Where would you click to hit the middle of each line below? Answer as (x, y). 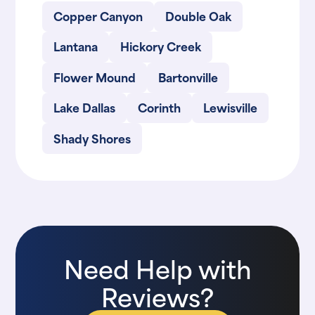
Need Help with (157, 268)
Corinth (160, 107)
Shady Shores (92, 137)
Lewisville (231, 107)
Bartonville (188, 76)
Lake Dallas (85, 107)
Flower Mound (95, 76)
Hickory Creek (161, 46)
